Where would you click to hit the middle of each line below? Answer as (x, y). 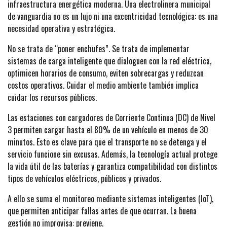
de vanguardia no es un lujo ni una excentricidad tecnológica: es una (113, 16)
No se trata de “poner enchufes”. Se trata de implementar (99, 48)
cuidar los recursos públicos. (52, 97)
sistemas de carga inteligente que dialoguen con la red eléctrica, (109, 61)
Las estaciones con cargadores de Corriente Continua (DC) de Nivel (111, 117)
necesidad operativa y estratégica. (61, 28)
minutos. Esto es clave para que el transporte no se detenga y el (107, 142)
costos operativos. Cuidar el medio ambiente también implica (103, 85)
